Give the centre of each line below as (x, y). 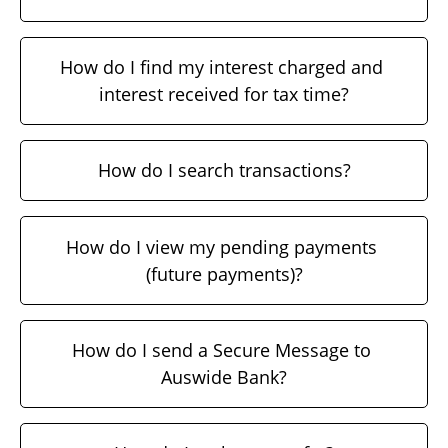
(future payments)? (224, 273)
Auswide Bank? (224, 376)
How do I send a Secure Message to (221, 349)
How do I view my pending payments (221, 246)
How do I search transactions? (224, 170)
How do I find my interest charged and (221, 66)
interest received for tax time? (224, 93)
